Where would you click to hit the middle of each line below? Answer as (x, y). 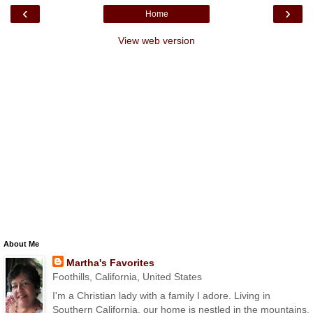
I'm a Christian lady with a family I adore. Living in (161, 296)
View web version (156, 40)
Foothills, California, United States (127, 276)
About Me (21, 243)
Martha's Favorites (110, 262)
